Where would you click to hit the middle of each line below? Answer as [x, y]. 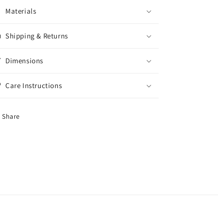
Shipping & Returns [37, 36]
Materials [21, 11]
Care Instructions [34, 85]
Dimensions [24, 61]
